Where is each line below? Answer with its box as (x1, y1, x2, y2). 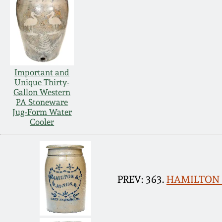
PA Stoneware (16, 97, 68, 108)
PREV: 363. (117, 173, 164, 185)
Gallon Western (13, 87, 71, 98)
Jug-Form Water (12, 107, 72, 117)
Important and (14, 67, 70, 78)
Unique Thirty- (14, 77, 70, 88)
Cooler (30, 117, 55, 127)
